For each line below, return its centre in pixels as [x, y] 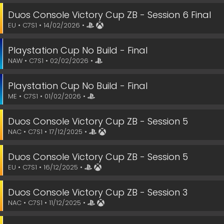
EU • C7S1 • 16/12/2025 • [46, 167]
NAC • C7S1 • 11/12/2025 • [48, 203]
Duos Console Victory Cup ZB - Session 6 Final [109, 15]
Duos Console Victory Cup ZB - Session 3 [98, 192]
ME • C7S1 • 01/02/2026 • [48, 96]
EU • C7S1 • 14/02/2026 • [47, 25]
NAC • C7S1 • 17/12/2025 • [48, 132]
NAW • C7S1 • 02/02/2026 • [51, 61]
